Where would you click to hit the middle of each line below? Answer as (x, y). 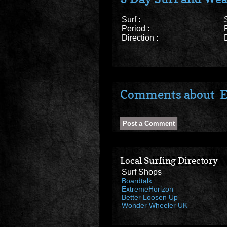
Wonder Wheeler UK (155, 205)
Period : (136, 29)
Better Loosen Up (150, 197)
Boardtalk (137, 181)
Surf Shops (142, 172)
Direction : (140, 38)
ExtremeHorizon (147, 189)
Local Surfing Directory (169, 161)
